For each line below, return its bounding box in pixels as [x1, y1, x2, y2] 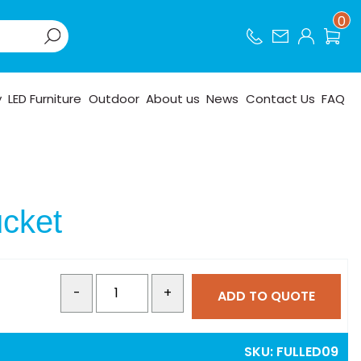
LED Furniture [8, 89, 82, 107]
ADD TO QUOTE [218, 286, 315, 305]
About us [146, 89, 201, 107]
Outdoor [88, 89, 139, 107]
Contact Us [245, 89, 315, 107]
